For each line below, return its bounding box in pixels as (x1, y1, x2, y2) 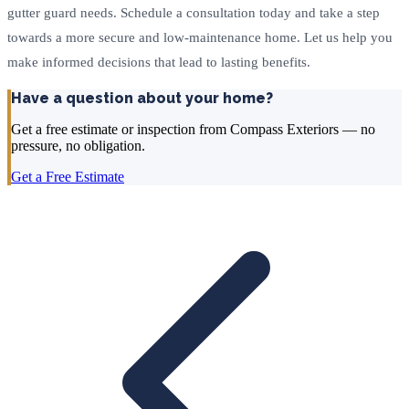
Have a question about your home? (11, 89, 273, 107)
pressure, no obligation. (11, 137, 145, 153)
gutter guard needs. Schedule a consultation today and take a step (7, 5, 380, 20)
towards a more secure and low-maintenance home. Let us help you (7, 29, 393, 45)
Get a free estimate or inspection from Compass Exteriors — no (11, 121, 375, 137)
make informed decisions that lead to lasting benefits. (7, 54, 310, 69)
